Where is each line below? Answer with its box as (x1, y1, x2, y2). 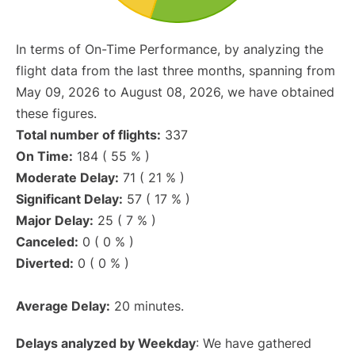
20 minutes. (110, 298, 184, 315)
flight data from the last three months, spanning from (16, 63, 335, 79)
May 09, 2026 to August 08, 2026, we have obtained (16, 84, 334, 101)
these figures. (16, 105, 97, 122)
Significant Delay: (16, 191, 123, 208)
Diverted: (16, 255, 74, 272)
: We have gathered (196, 335, 311, 352)
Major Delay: (16, 212, 94, 229)
